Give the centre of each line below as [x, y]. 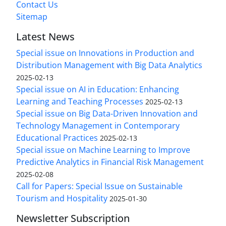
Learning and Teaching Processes [80, 101]
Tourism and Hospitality [62, 198]
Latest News [45, 36]
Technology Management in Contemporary [98, 125]
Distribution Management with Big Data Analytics [109, 65]
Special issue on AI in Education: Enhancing [98, 89]
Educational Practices [57, 137]
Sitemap [32, 16]
